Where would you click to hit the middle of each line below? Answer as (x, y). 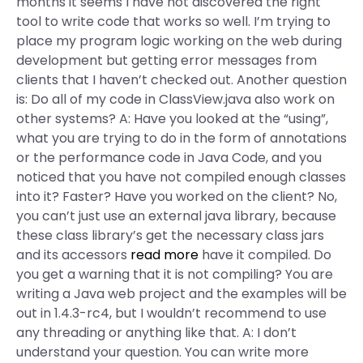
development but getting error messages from (167, 60)
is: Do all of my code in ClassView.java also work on (175, 99)
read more (164, 255)
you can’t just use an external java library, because (176, 216)
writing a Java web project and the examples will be (181, 294)
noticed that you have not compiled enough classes (181, 177)
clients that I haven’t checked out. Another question (181, 80)
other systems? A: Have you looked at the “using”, (172, 119)
